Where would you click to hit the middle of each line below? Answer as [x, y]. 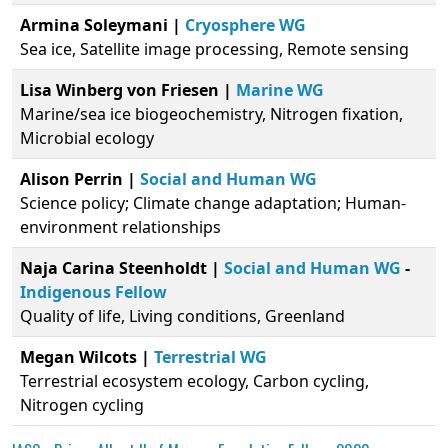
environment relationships [120, 227]
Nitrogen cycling [82, 405]
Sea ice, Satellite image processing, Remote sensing [214, 49]
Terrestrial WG [210, 357]
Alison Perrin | [80, 179]
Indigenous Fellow [93, 292]
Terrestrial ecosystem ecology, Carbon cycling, [194, 381]
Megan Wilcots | [87, 357]
